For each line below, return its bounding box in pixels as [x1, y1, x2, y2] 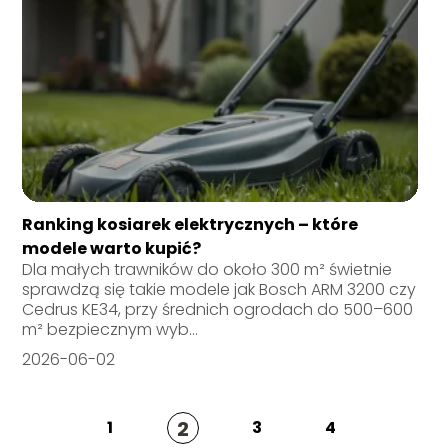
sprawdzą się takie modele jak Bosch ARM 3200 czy [22, 277, 417, 301]
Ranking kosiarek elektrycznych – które [22, 212, 359, 236]
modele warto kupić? [22, 236, 202, 260]
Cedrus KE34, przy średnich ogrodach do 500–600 [22, 297, 414, 321]
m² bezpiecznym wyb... [22, 317, 199, 341]
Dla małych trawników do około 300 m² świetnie [22, 257, 393, 281]
